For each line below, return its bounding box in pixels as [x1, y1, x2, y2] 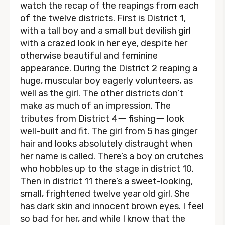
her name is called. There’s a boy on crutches [20, 151, 203, 162]
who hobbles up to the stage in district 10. [20, 163, 194, 174]
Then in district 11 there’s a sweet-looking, [20, 176, 193, 187]
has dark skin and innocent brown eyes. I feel [20, 201, 204, 212]
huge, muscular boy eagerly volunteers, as [20, 75, 193, 86]
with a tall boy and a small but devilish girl [20, 25, 191, 36]
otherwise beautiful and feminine [20, 50, 158, 61]
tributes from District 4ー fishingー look [20, 113, 184, 124]
